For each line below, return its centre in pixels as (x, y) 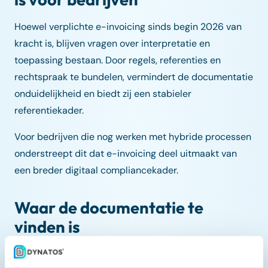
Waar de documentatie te (109, 208)
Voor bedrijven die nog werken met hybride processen (133, 137)
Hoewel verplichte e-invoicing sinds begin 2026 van (128, 27)
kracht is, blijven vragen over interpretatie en (112, 44)
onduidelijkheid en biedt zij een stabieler (103, 94)
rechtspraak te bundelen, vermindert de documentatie (134, 77)
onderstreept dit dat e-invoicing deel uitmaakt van (126, 154)
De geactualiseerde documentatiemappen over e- (125, 254)
